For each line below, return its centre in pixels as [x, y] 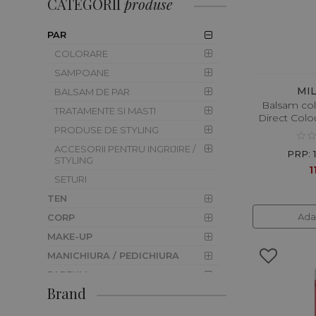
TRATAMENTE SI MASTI [105, 110]
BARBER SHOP [83, 293]
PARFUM [68, 274]
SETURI [71, 179]
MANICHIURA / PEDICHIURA [114, 255]
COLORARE [81, 53]
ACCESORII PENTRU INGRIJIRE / [125, 148]
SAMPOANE [82, 72]
